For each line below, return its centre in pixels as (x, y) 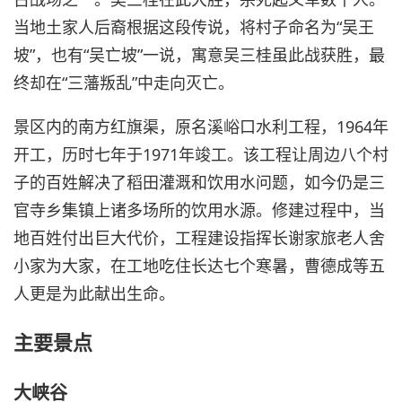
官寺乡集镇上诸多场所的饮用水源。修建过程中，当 (199, 210)
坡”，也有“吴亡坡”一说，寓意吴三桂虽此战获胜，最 (199, 55)
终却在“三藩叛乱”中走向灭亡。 (124, 83)
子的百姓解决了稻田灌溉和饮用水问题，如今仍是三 (199, 183)
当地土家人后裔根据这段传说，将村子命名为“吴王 (194, 27)
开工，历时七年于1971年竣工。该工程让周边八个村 (201, 155)
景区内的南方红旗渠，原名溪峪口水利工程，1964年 (201, 127)
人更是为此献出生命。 (94, 294)
